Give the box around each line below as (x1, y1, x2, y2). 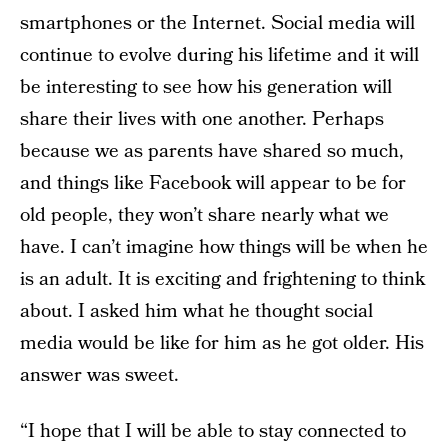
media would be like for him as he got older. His (20, 330, 424, 357)
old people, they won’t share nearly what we (20, 202, 389, 229)
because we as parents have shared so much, (20, 138, 404, 165)
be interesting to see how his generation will (20, 74, 392, 101)
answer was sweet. (20, 362, 179, 389)
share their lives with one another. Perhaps (20, 106, 384, 133)
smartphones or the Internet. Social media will (20, 10, 415, 37)
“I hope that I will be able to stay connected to (20, 418, 406, 445)
